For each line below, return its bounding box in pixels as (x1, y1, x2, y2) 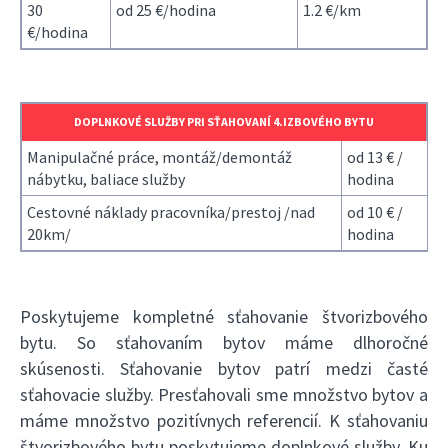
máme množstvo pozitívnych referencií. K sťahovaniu (20, 408, 428, 432)
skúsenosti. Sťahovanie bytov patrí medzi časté (20, 356, 428, 380)
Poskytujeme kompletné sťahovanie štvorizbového (20, 304, 428, 328)
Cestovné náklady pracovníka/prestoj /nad (27, 201, 315, 222)
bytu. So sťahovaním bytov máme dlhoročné (20, 330, 428, 354)
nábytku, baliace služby (27, 168, 185, 189)
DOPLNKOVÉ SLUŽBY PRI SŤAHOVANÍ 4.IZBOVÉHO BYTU (74, 113, 374, 129)
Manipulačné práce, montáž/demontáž (27, 146, 292, 167)
